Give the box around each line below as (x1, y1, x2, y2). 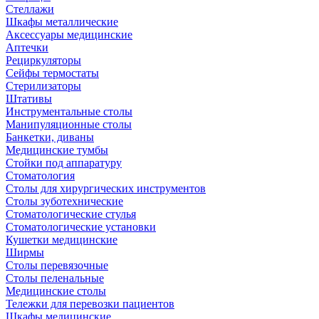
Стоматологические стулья (6, 208, 136, 220)
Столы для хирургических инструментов (6, 182, 206, 194)
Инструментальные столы (6, 105, 132, 117)
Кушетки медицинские (6, 234, 117, 246)
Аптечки (6, 41, 48, 53)
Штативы (6, 93, 52, 105)
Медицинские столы (6, 285, 106, 297)
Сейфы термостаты (6, 67, 99, 79)
